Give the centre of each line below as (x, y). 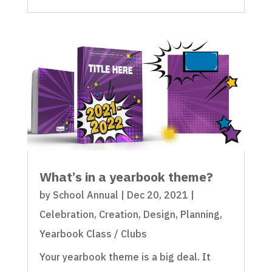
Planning (200, 215)
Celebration (66, 215)
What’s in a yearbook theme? (126, 177)
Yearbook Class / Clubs (93, 234)
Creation (118, 215)
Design (159, 215)
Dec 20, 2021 (157, 195)
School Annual (85, 195)
